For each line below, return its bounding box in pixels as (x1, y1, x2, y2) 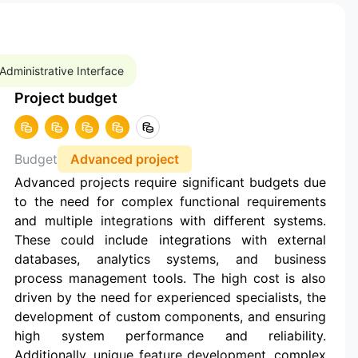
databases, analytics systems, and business (14, 250, 326, 267)
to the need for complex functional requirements (14, 193, 326, 209)
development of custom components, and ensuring (14, 308, 326, 324)
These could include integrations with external (14, 231, 326, 248)
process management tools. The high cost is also (14, 269, 326, 286)
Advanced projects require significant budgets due (14, 173, 326, 190)
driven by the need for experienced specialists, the (14, 288, 326, 305)
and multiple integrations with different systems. (14, 212, 326, 229)
